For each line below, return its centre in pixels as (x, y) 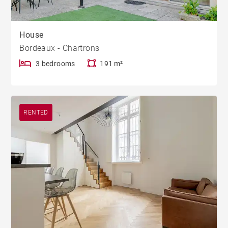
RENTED (36, 112)
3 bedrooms (55, 63)
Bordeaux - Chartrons (60, 48)
